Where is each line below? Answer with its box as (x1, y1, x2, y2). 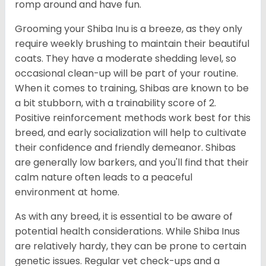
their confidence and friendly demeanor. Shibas (15, 141, 236, 155)
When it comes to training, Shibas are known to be (15, 81, 249, 96)
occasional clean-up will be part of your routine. (15, 66, 238, 81)
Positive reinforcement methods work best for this (15, 111, 251, 125)
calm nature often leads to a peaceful (15, 170, 192, 185)
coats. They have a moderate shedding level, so (15, 52, 236, 66)
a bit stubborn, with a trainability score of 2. (15, 96, 216, 110)
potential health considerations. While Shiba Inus (15, 224, 240, 239)
